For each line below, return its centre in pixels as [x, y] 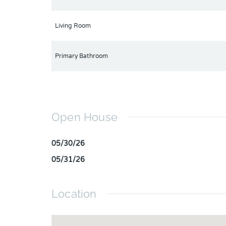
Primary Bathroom [81, 56]
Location [74, 194]
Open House [84, 117]
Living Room [73, 26]
